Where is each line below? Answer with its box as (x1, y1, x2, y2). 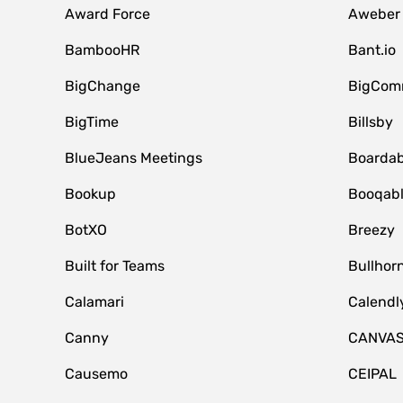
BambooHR (65, 41, 139, 58)
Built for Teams (65, 257, 165, 274)
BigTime (65, 113, 119, 130)
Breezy (347, 221, 395, 238)
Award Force (65, 5, 150, 22)
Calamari (65, 293, 124, 310)
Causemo (65, 365, 128, 382)
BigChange (65, 77, 140, 94)
